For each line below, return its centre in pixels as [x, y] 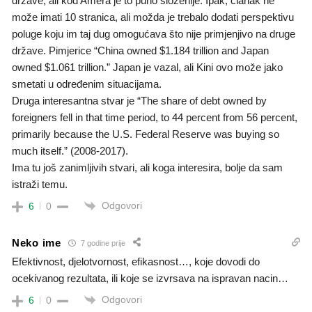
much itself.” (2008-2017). [70, 150]
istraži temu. [40, 184]
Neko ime [37, 242]
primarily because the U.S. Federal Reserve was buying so [146, 134]
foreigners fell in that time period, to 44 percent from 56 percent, [155, 117]
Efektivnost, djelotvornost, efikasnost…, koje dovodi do [136, 262]
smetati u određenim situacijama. [87, 84]
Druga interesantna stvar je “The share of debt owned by [139, 100]
